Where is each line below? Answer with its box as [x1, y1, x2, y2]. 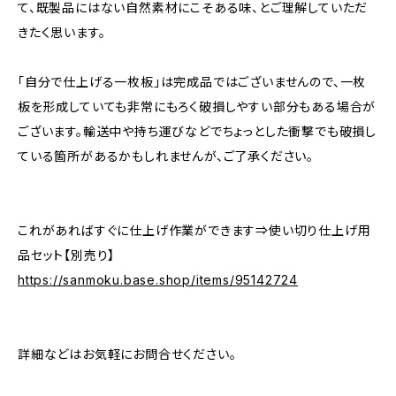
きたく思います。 [18, 25, 106, 40]
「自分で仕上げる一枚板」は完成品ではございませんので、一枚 [18, 74, 367, 89]
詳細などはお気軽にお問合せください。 [18, 346, 237, 362]
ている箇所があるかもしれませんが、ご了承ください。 [18, 148, 314, 164]
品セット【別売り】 [18, 247, 116, 263]
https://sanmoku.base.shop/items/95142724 [18, 272, 298, 287]
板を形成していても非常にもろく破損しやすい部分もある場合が [18, 99, 377, 114]
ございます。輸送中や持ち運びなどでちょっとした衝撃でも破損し [18, 124, 377, 139]
